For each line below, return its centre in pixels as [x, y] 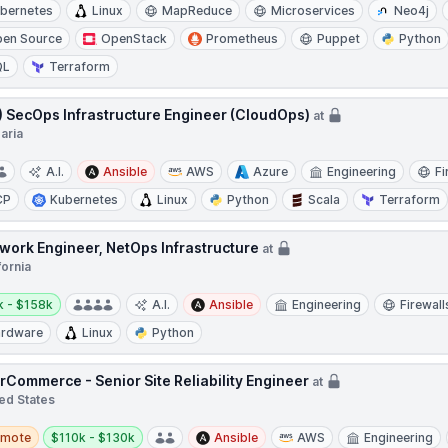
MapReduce [197, 10]
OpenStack [134, 38]
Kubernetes [84, 199]
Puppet [339, 38]
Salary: [70, 428]
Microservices [313, 10]
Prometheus [242, 38]
